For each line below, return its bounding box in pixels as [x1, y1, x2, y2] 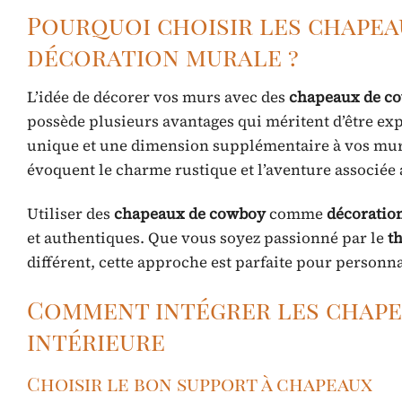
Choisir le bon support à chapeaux [27, 371, 372, 397]
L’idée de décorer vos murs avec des [27, 85, 289, 108]
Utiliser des [27, 202, 114, 224]
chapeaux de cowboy [114, 202, 266, 224]
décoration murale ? [27, 40, 299, 74]
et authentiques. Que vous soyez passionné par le [27, 226, 388, 249]
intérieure [27, 324, 165, 357]
